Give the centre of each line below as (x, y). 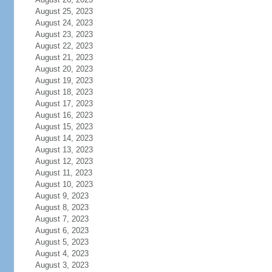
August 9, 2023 (62, 196)
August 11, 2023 (63, 173)
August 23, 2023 (64, 34)
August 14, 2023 (64, 138)
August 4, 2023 (62, 253)
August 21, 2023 (64, 57)
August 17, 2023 (64, 104)
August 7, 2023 (62, 219)
